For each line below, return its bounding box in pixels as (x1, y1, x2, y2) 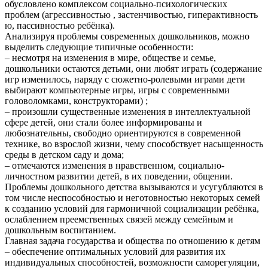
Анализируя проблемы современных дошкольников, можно (5, 31, 249, 41)
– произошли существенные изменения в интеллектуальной (5, 106, 251, 117)
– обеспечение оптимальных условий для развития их (5, 246, 226, 257)
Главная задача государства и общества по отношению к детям (5, 235, 260, 246)
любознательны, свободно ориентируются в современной (5, 127, 241, 138)
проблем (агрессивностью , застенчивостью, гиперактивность (5, 9, 258, 20)
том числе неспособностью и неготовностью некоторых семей (5, 192, 260, 203)
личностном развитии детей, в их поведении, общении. (5, 170, 233, 181)
